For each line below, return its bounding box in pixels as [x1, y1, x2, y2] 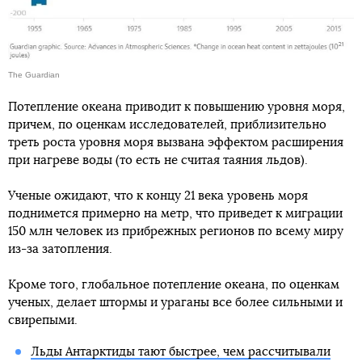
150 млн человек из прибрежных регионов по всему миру [8, 225, 343, 238]
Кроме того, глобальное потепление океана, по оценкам [8, 278, 339, 291]
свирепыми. [8, 314, 78, 326]
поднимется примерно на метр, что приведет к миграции [8, 207, 343, 220]
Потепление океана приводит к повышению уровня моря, [8, 100, 345, 113]
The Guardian [8, 69, 60, 79]
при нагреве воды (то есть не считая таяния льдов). [8, 154, 308, 166]
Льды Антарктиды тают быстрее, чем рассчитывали [30, 345, 330, 358]
